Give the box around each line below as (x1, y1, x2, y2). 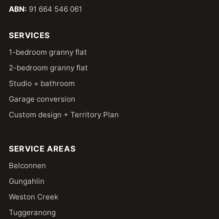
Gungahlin (8, 176, 44, 186)
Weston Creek (8, 192, 58, 201)
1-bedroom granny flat (8, 47, 87, 57)
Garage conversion (8, 94, 75, 104)
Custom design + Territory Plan (8, 109, 119, 119)
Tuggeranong (8, 207, 56, 217)
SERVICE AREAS (8, 143, 76, 153)
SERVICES (8, 30, 50, 41)
